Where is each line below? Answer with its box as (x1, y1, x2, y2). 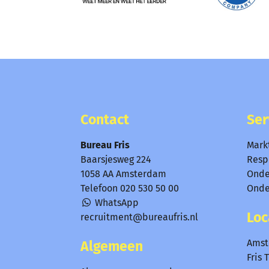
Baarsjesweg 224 (80, 153, 152, 165)
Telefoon (80, 182, 121, 194)
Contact (80, 110, 130, 128)
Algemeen (80, 238, 144, 255)
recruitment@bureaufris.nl (80, 211, 199, 223)
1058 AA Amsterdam (80, 168, 167, 180)
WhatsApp (92, 196, 139, 208)
